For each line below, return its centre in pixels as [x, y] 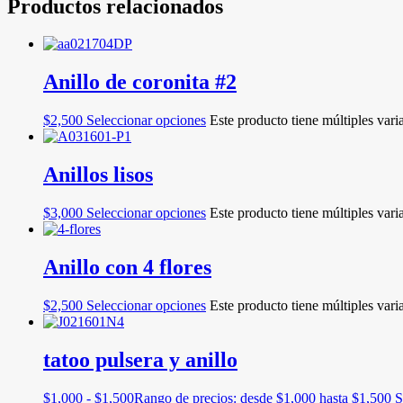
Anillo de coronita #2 [140, 82]
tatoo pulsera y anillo [140, 359]
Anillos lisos [98, 175]
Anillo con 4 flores [127, 267]
